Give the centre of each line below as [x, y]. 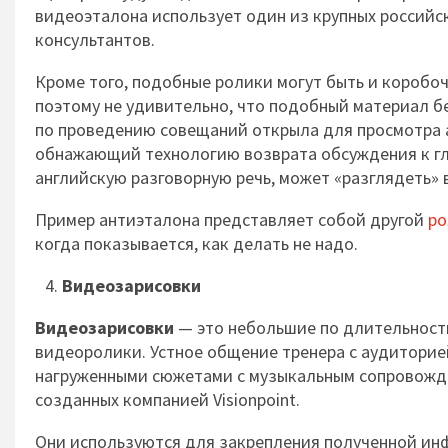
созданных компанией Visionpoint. [167, 399]
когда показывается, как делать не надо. [196, 243]
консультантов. [95, 39]
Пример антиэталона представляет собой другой [231, 219]
